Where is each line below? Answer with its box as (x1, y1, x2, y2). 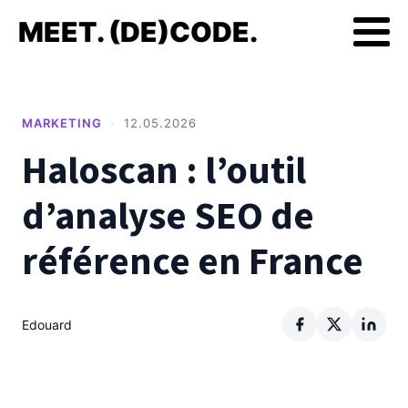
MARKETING (22, 116, 102, 130)
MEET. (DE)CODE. (18, 15, 258, 48)
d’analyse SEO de (22, 189, 314, 244)
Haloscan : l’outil (22, 144, 306, 199)
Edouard (22, 316, 72, 332)
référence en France (22, 235, 363, 290)
